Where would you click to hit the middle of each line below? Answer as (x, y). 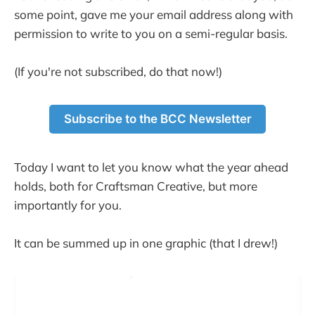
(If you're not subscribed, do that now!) (118, 72)
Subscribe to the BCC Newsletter (157, 119)
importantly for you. (68, 205)
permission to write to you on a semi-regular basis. (151, 33)
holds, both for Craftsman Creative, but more (136, 186)
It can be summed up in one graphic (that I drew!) (146, 243)
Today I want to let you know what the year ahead (151, 167)
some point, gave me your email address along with (154, 14)
